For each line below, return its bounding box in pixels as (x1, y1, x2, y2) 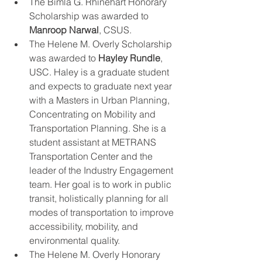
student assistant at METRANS (29, 136, 158, 148)
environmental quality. (29, 235, 122, 246)
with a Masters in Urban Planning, (29, 94, 172, 106)
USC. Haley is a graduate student (29, 66, 171, 78)
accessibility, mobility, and (29, 220, 140, 232)
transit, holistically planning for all (29, 192, 171, 204)
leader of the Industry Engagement (29, 164, 175, 176)
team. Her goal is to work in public (29, 178, 174, 190)
